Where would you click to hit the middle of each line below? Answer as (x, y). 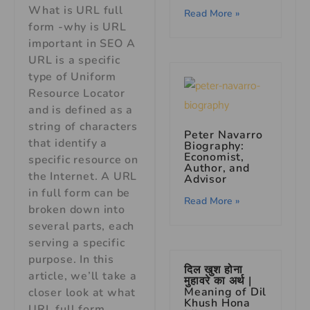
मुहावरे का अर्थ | (218, 281)
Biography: (215, 146)
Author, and (217, 168)
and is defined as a (81, 110)
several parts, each (82, 227)
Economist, (215, 157)
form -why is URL (77, 27)
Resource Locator (77, 94)
